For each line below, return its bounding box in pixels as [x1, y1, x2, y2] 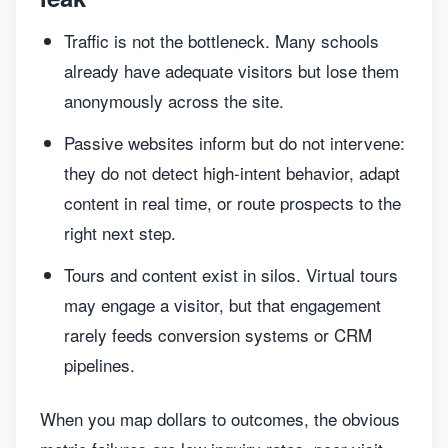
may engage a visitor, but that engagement [64, 292, 381, 317]
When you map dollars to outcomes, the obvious [40, 406, 400, 431]
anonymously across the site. [64, 88, 284, 113]
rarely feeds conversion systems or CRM [64, 322, 372, 347]
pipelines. [64, 352, 135, 377]
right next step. [64, 220, 176, 245]
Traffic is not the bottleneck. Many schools [64, 28, 379, 53]
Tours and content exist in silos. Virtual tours [64, 262, 398, 287]
